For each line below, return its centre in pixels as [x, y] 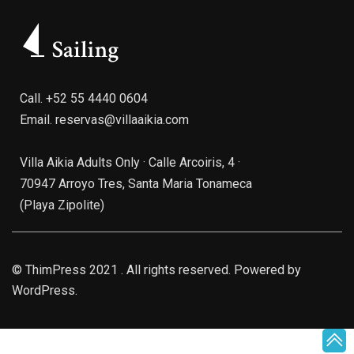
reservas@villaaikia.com [122, 120]
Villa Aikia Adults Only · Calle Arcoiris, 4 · [130, 162]
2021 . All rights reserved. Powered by [194, 270]
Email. [38, 120]
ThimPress [56, 270]
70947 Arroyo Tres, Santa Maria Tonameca [136, 184]
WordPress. [45, 290]
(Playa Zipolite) [62, 205]
